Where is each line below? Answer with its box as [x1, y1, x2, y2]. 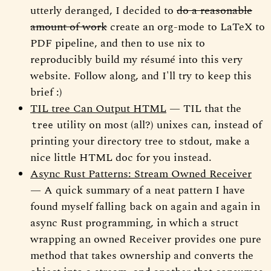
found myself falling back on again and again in [30, 198, 260, 215]
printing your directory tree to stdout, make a [30, 132, 250, 149]
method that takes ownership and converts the [30, 247, 253, 264]
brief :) [30, 83, 62, 100]
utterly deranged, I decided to [30, 2, 177, 19]
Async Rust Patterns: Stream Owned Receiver [30, 165, 252, 182]
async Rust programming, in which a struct [30, 214, 238, 231]
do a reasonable [177, 2, 252, 19]
